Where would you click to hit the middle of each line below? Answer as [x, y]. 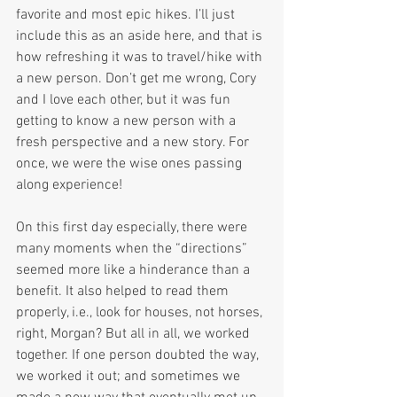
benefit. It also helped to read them [124, 292]
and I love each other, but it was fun [125, 101]
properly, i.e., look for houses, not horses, [141, 313]
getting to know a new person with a [128, 122]
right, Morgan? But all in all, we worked [135, 335]
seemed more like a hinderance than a [135, 271]
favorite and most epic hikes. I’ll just [127, 16]
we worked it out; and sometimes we [130, 377]
